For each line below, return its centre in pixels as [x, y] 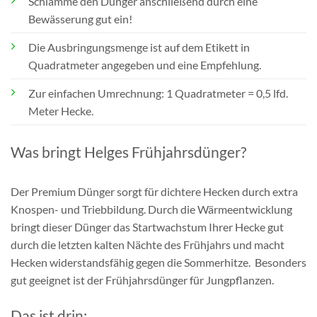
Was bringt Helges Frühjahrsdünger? [128, 152]
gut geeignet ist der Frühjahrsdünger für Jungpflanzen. [142, 280]
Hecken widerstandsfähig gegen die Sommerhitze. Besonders [158, 263]
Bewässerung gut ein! [80, 19]
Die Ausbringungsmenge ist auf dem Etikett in [139, 47]
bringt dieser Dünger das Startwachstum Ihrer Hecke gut [147, 227]
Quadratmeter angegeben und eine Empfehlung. [145, 65]
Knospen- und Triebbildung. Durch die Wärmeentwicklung [151, 209]
